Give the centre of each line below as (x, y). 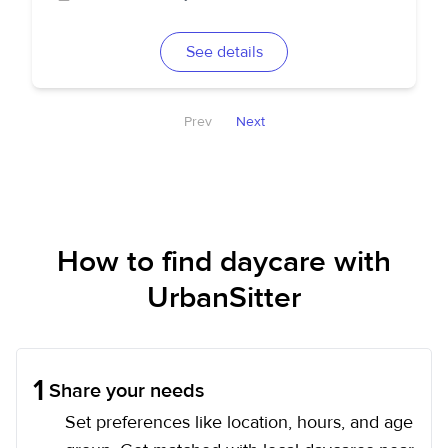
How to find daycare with (224, 261)
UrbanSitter (224, 297)
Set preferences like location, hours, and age (239, 422)
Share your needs (126, 390)
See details (224, 52)
